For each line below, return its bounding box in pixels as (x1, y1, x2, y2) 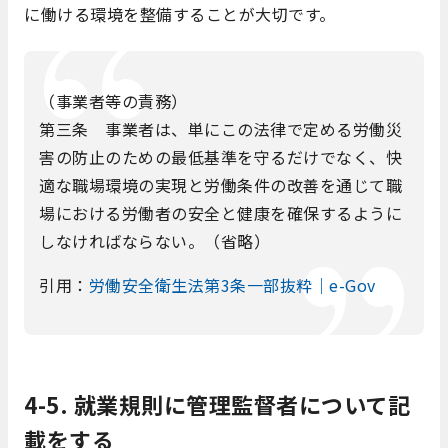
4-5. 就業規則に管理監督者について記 (24, 388, 410, 420)
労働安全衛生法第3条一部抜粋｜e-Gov (88, 273, 376, 297)
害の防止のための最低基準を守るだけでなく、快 (39, 145, 402, 169)
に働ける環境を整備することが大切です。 (24, 2, 336, 27)
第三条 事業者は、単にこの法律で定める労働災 (39, 117, 402, 141)
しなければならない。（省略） (39, 229, 270, 253)
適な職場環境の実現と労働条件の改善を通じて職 (39, 173, 402, 197)
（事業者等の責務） (39, 89, 188, 113)
